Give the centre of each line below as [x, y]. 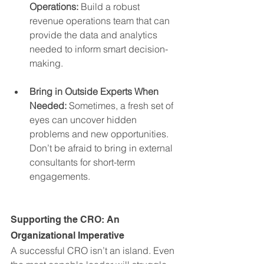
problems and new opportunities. [100, 134]
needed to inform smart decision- [99, 49]
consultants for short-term [83, 162]
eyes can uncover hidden [84, 120]
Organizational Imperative [67, 236]
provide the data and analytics [95, 35]
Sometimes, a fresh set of [121, 106]
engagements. [60, 176]
